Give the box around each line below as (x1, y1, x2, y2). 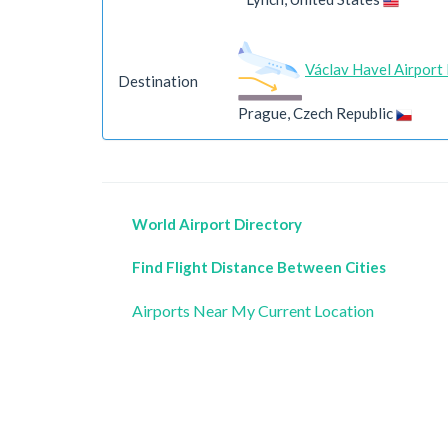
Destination (118, 72, 198, 90)
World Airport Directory (132, 215, 302, 233)
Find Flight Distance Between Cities (132, 258, 386, 276)
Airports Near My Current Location (132, 301, 374, 320)
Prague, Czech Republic (238, 104, 396, 122)
